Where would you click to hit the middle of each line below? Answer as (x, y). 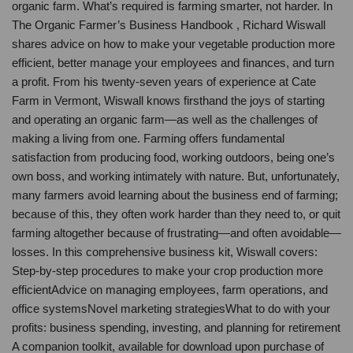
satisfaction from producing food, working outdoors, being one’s (173, 158)
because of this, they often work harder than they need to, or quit (176, 214)
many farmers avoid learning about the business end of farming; (175, 195)
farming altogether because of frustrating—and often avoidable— (176, 233)
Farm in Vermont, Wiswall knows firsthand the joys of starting (168, 101)
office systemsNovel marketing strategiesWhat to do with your (171, 309)
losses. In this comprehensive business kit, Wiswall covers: (165, 252)
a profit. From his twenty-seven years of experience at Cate (164, 82)
